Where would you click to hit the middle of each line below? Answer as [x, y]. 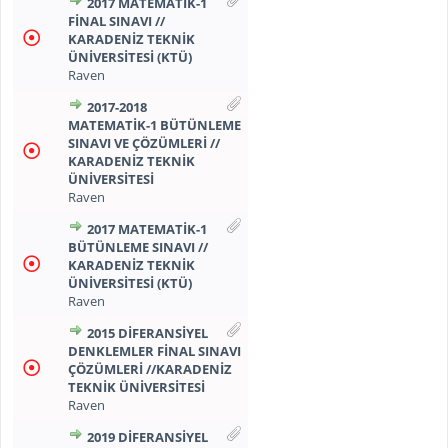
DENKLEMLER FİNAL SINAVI [154, 351]
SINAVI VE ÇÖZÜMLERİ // [143, 143]
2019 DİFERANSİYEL [147, 437]
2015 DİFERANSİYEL [147, 333]
